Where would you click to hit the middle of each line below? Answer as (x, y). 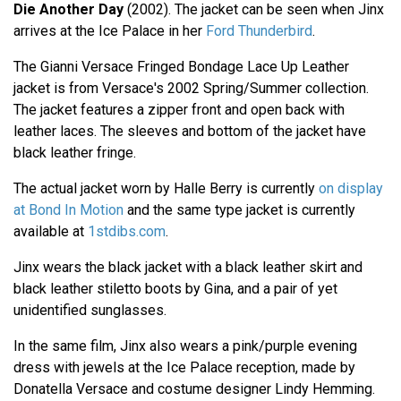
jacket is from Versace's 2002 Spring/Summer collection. (191, 88)
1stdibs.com (127, 231)
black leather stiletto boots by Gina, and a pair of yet (175, 288)
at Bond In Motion (68, 209)
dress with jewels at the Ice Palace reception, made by (184, 367)
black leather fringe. (75, 152)
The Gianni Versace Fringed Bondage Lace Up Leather (181, 66)
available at (51, 231)
